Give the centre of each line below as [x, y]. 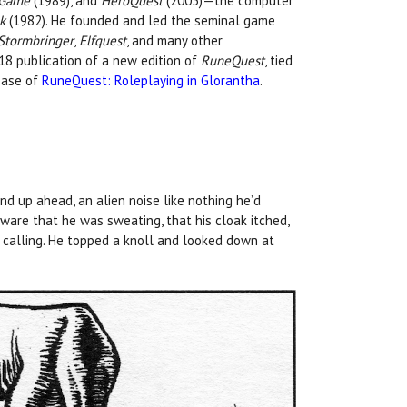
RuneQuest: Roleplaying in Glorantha [151, 81]
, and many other [174, 41]
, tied [278, 61]
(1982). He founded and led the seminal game [140, 21]
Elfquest [103, 41]
